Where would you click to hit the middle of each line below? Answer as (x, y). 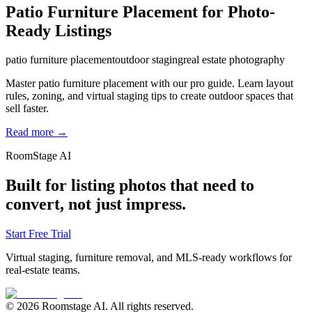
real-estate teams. (43, 270)
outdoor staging (149, 60)
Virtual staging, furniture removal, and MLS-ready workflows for (149, 258)
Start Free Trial (38, 234)
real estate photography (234, 60)
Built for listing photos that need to (130, 186)
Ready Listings (58, 30)
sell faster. (27, 109)
